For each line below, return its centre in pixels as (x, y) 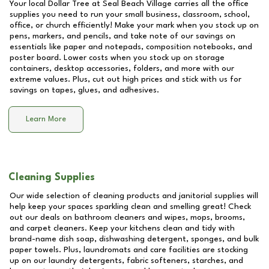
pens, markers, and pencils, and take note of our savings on (122, 36)
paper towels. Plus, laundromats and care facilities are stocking (129, 250)
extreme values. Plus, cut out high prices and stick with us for (125, 79)
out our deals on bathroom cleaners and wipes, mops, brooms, (127, 217)
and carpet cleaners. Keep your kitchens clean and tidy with (122, 228)
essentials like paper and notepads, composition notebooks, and (131, 47)
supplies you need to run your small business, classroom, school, (130, 14)
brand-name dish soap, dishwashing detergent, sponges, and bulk (134, 239)
